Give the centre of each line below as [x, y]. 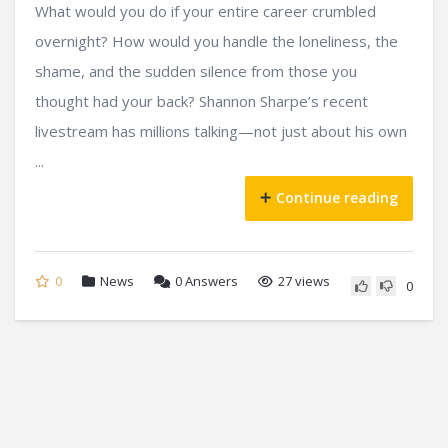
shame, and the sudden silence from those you [196, 70]
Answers [210, 280]
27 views [304, 280]
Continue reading [337, 197]
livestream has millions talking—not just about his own [221, 130]
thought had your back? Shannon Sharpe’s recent [201, 100]
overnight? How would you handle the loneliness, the [216, 40]
